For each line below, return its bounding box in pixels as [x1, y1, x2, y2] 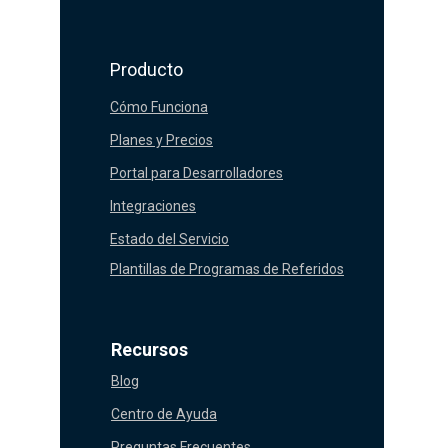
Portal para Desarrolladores [110, 164, 283, 181]
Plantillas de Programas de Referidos [110, 260, 344, 277]
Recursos [111, 338, 188, 360]
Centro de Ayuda [111, 405, 217, 422]
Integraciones [110, 197, 196, 214]
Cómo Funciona [110, 98, 208, 115]
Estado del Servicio [110, 230, 229, 247]
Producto [110, 58, 183, 80]
